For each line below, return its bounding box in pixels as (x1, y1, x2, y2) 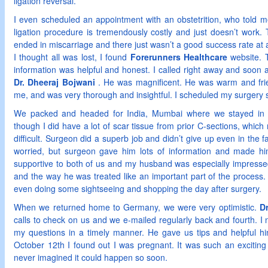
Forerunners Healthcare (130, 51, 227, 63)
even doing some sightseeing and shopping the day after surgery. (14, 182, 261, 194)
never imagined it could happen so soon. (14, 251, 167, 263)
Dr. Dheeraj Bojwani (14, 76, 95, 88)
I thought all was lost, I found (14, 51, 130, 63)
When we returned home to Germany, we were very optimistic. (14, 201, 260, 213)
